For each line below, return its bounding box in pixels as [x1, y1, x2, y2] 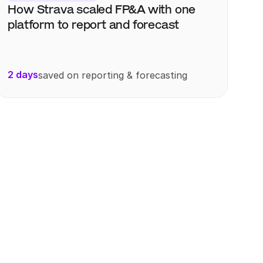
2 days [8, 69, 39, 80]
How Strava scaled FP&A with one [8, 3, 196, 16]
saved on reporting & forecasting [38, 69, 188, 81]
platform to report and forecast [8, 18, 180, 31]
